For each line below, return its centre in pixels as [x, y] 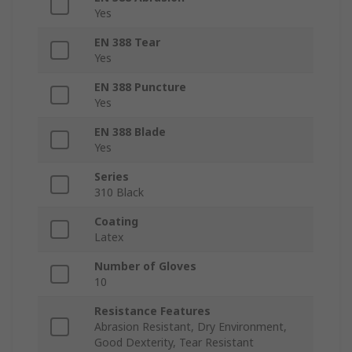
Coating [116, 222]
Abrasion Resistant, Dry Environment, [191, 327]
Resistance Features [152, 311]
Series [112, 177]
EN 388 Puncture [140, 87]
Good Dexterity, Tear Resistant [174, 343]
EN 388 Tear [127, 42]
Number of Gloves [145, 266]
